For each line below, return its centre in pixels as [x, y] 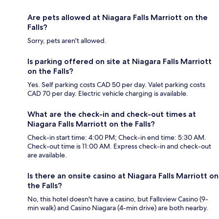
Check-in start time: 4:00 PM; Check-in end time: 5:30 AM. [117, 137]
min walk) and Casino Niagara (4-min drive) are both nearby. [118, 208]
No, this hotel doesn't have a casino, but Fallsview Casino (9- [118, 199]
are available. [47, 155]
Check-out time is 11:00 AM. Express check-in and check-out [119, 146]
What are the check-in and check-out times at [112, 114]
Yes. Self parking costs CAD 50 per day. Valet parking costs [116, 84]
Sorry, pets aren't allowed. [67, 40]
